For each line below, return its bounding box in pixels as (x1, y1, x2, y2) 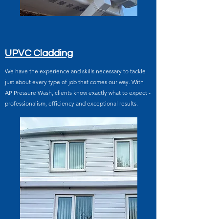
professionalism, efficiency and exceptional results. (5, 100, 138, 107)
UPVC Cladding (5, 48, 73, 58)
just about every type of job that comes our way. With (5, 78, 144, 86)
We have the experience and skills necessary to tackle (5, 67, 146, 75)
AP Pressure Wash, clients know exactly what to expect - (5, 89, 151, 96)
